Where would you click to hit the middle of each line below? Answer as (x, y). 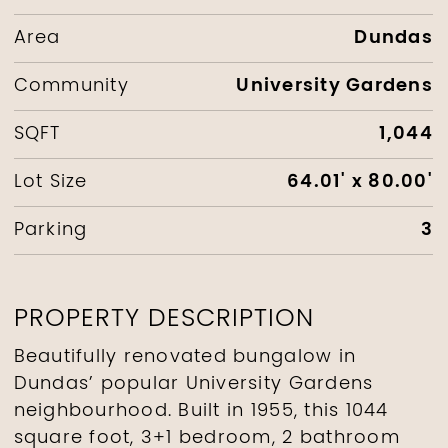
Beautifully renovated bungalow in (185, 357)
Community (71, 86)
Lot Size (50, 182)
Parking (50, 230)
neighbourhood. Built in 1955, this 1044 (201, 411)
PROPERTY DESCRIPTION (163, 319)
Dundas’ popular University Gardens (193, 384)
